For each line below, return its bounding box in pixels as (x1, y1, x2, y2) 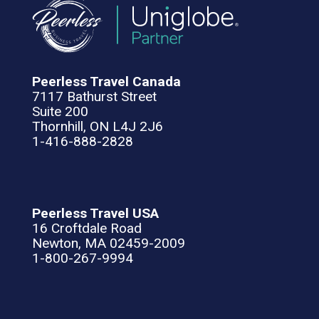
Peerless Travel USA (32, 205, 159, 221)
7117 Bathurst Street (32, 88, 157, 105)
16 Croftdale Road (32, 220, 142, 236)
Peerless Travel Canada (32, 73, 181, 90)
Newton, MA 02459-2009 (32, 235, 185, 251)
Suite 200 (32, 103, 88, 120)
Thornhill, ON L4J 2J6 (32, 118, 163, 135)
